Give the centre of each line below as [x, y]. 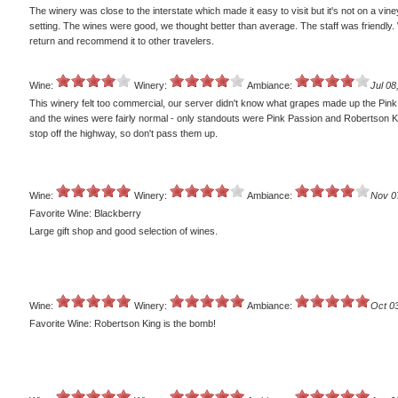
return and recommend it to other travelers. [122, 41]
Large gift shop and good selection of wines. [123, 231]
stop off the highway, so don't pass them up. [123, 134]
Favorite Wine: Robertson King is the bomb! [123, 324]
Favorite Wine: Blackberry [85, 214]
